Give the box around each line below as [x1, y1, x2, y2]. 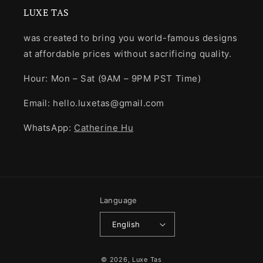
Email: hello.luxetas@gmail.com [23, 97, 164, 109]
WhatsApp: [23, 122, 74, 134]
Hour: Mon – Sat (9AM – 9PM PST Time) [23, 73, 201, 85]
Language [99, 195, 137, 205]
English [112, 219, 140, 229]
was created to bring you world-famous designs [23, 32, 238, 44]
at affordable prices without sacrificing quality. [23, 48, 232, 60]
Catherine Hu [74, 122, 134, 134]
